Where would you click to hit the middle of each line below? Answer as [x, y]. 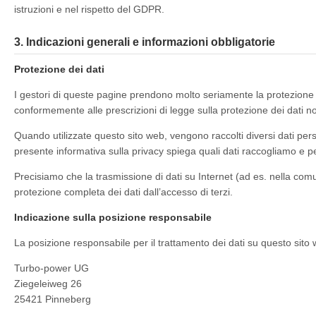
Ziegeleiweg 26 [48, 284]
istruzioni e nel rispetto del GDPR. [89, 9]
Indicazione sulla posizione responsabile [113, 217]
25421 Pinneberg [53, 299]
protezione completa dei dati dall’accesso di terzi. [123, 192]
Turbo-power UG [51, 268]
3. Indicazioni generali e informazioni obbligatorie [145, 42]
